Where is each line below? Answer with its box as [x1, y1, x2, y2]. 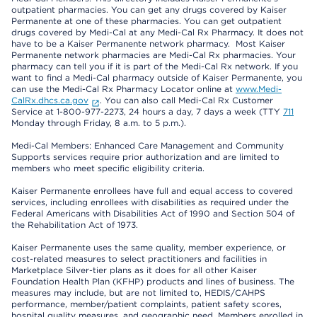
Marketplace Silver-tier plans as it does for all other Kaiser [11, 265, 257, 276]
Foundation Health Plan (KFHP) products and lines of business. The [11, 276, 294, 287]
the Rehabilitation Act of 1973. [11, 219, 138, 231]
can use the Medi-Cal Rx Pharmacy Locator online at [11, 83, 236, 95]
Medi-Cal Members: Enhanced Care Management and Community [11, 140, 284, 151]
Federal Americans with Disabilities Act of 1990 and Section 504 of [11, 208, 294, 219]
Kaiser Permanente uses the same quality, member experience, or [11, 242, 286, 253]
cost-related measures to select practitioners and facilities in [11, 253, 267, 265]
